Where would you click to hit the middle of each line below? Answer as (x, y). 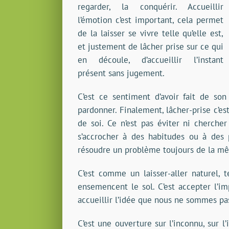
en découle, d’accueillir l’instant (151, 60)
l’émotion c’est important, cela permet (151, 20)
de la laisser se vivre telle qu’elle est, (151, 33)
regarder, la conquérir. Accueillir (151, 7)
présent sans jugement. (121, 73)
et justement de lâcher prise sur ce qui (151, 47)
